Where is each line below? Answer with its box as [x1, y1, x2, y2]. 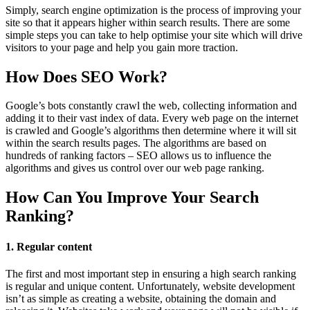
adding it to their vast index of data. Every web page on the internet [6, 112, 298, 125]
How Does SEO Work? [6, 67, 167, 86]
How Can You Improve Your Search [6, 188, 259, 207]
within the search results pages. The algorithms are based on [6, 137, 266, 149]
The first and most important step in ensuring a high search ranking [6, 267, 296, 280]
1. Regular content [6, 240, 92, 253]
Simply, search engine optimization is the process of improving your [6, 3, 301, 16]
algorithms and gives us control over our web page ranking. [6, 162, 264, 174]
